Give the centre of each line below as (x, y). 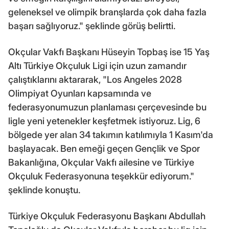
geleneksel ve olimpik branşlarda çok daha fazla (107, 12)
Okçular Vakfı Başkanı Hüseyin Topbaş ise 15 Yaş (109, 52)
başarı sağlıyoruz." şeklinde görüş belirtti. (92, 26)
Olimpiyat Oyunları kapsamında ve (80, 93)
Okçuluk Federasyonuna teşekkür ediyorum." (101, 176)
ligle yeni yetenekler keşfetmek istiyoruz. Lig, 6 (104, 121)
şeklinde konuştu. (44, 190)
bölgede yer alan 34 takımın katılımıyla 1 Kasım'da (111, 134)
